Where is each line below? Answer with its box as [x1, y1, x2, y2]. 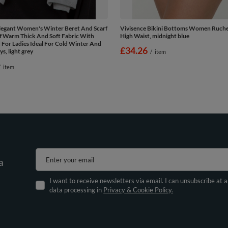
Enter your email [46, 156, 95, 164]
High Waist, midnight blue [120, 32, 189, 40]
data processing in [49, 186, 104, 194]
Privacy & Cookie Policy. [103, 186, 174, 194]
